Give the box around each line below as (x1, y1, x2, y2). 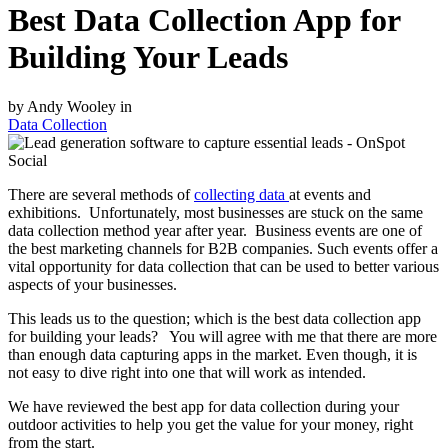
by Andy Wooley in (8, 97, 132, 115)
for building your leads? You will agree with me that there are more (8, 327, 437, 345)
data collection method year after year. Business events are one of (8, 221, 422, 239)
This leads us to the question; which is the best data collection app (8, 309, 421, 327)
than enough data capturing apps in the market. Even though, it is (8, 345, 417, 363)
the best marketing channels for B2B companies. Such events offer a (8, 239, 438, 257)
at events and (289, 185, 371, 203)
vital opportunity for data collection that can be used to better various (8, 257, 439, 275)
